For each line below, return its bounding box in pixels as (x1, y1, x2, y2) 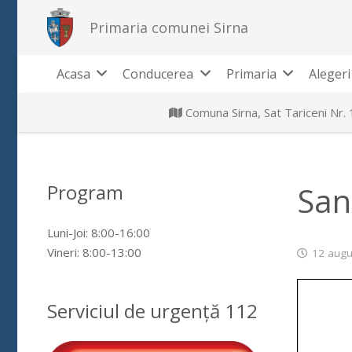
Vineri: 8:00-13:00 (46, 244, 141, 260)
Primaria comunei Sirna (89, 17, 248, 37)
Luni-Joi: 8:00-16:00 (46, 224, 150, 240)
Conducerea (123, 65, 194, 82)
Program (46, 179, 123, 205)
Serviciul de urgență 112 (46, 297, 258, 324)
